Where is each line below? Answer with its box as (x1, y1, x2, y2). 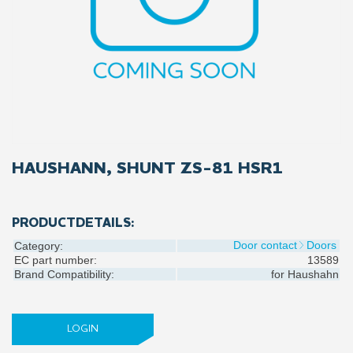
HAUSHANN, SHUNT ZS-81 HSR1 (12, 160, 283, 177)
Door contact (233, 239, 297, 251)
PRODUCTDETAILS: (12, 217, 135, 230)
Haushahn (284, 268, 339, 281)
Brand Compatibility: (14, 268, 114, 281)
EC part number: (14, 254, 97, 266)
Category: (14, 240, 63, 252)
